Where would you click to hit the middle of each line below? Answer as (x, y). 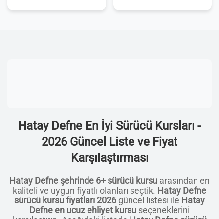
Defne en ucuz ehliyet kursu (83, 210)
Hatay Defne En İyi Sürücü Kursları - (109, 126)
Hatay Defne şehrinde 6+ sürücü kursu (83, 181)
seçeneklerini (163, 210)
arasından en (184, 181)
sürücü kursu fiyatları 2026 (65, 200)
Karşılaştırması (109, 158)
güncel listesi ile (149, 200)
